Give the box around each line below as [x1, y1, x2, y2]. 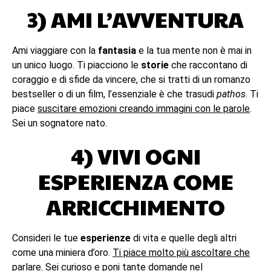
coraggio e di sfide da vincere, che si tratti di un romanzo [12, 74, 250, 85]
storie [141, 59, 169, 71]
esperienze [80, 232, 131, 244]
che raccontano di [169, 59, 247, 71]
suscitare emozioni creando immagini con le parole [38, 103, 250, 114]
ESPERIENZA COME [38, 166, 233, 196]
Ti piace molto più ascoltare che [113, 247, 250, 258]
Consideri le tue [12, 232, 80, 244]
